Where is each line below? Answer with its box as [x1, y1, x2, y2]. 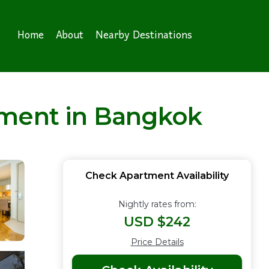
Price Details [130, 237, 184, 247]
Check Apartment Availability [85, 170, 229, 181]
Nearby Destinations [95, 25, 192, 47]
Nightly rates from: [118, 199, 196, 210]
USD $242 [124, 214, 190, 230]
